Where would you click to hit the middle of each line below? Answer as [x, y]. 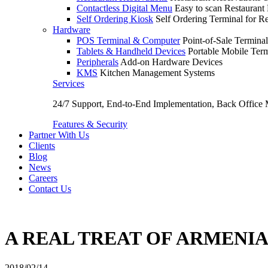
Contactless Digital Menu [124, 8]
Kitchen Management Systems [157, 73]
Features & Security [90, 124]
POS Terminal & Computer [128, 40]
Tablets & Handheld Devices [131, 51]
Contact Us [50, 189]
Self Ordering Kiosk [115, 19]
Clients [42, 146]
